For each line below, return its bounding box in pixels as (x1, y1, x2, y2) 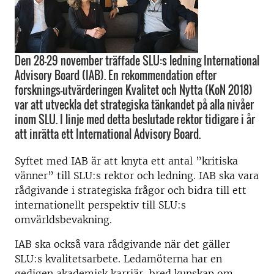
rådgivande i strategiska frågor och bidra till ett (15, 183, 246, 196)
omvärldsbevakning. (15, 213, 112, 226)
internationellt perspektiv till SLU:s (15, 198, 186, 211)
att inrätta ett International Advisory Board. (15, 125, 201, 142)
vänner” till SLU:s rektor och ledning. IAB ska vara (15, 169, 259, 182)
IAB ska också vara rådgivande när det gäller (15, 237, 230, 250)
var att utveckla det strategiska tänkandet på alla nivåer (15, 96, 254, 113)
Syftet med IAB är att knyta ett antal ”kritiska (15, 154, 238, 167)
